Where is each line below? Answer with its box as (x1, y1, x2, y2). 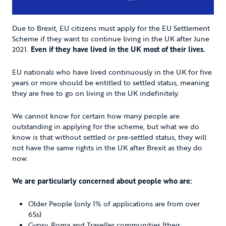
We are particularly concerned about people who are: (12, 176, 192, 187)
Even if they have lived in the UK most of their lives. (31, 44, 205, 55)
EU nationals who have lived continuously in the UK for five (12, 67, 212, 78)
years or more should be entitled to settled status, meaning (12, 77, 209, 88)
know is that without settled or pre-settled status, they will (12, 132, 206, 143)
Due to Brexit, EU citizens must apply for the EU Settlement (12, 23, 210, 34)
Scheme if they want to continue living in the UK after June (12, 33, 209, 44)
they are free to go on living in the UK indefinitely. (12, 88, 179, 99)
